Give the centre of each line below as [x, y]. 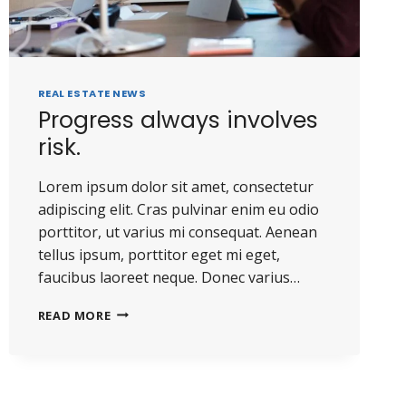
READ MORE [74, 315]
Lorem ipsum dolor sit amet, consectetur [175, 186]
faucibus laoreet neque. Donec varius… [169, 277]
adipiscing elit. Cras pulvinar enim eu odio [178, 209]
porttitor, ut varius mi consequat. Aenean [177, 232]
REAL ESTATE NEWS [92, 94]
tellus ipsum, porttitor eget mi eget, [159, 254]
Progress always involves [178, 120]
